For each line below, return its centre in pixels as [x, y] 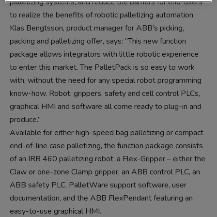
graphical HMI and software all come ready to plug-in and [106, 107]
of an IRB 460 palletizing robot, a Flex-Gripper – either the [108, 159]
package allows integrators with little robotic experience [104, 54]
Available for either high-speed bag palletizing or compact [107, 133]
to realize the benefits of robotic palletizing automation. [102, 15]
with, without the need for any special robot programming [106, 80]
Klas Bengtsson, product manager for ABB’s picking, [97, 28]
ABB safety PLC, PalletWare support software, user [98, 185]
